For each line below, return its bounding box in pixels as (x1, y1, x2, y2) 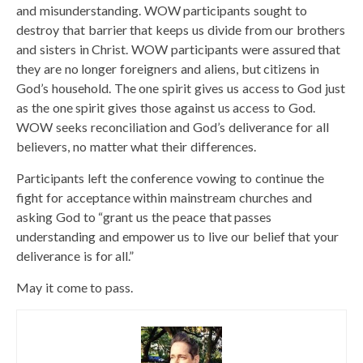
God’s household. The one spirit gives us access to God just (16, 79, 345, 96)
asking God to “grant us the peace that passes (16, 208, 272, 224)
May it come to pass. (16, 279, 134, 295)
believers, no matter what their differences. (16, 138, 256, 154)
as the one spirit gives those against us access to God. (16, 99, 315, 115)
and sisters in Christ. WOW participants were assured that (16, 41, 341, 57)
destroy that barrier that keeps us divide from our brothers (16, 21, 346, 37)
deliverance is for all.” (16, 247, 135, 263)
